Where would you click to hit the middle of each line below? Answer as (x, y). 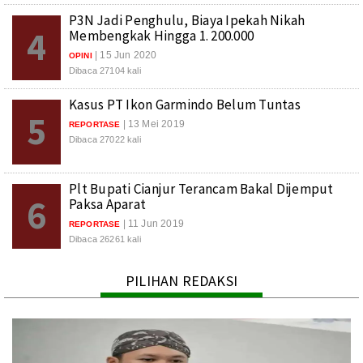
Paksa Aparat (108, 205)
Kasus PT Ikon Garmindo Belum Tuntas (185, 105)
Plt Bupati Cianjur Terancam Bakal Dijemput (201, 189)
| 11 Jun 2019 (153, 224)
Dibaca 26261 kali (105, 239)
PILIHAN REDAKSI (181, 281)
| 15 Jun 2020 (126, 56)
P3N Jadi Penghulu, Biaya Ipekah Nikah (187, 21)
